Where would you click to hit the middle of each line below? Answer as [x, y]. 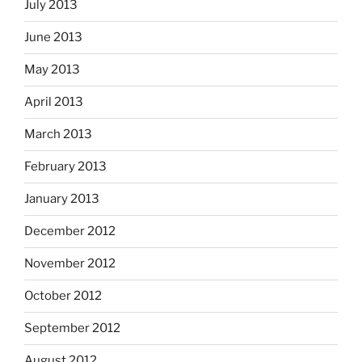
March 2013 [58, 135]
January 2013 [62, 199]
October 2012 [63, 296]
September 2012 [72, 328]
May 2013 [52, 70]
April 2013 [54, 102]
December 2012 [70, 232]
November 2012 [70, 264]
